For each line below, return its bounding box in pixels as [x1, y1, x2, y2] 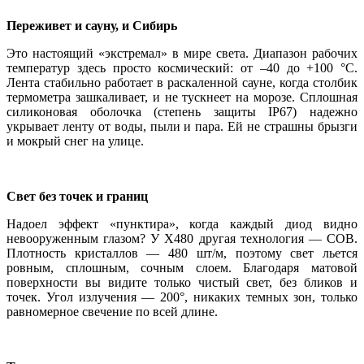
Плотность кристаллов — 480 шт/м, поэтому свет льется [6, 245, 357, 260]
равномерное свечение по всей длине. [6, 304, 218, 318]
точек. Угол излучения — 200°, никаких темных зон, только [6, 289, 357, 304]
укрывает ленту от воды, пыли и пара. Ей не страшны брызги [6, 119, 357, 133]
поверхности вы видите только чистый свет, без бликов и [6, 275, 357, 289]
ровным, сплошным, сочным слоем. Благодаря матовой [6, 260, 357, 275]
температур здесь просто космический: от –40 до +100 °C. [6, 60, 357, 75]
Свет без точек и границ [6, 188, 148, 203]
